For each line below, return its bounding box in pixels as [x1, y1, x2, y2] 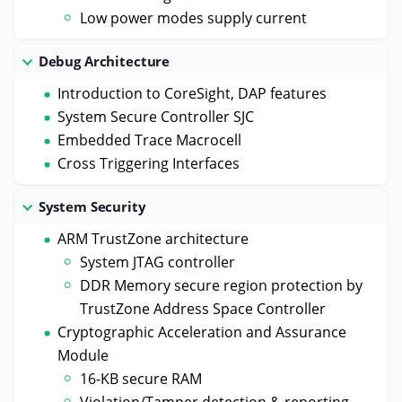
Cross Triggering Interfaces [57, 153, 240, 173]
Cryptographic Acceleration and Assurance [57, 321, 346, 342]
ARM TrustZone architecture [57, 228, 249, 249]
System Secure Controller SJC [57, 106, 254, 127]
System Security [38, 197, 146, 215]
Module [57, 345, 109, 365]
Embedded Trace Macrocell [57, 129, 241, 150]
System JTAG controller [80, 251, 236, 272]
